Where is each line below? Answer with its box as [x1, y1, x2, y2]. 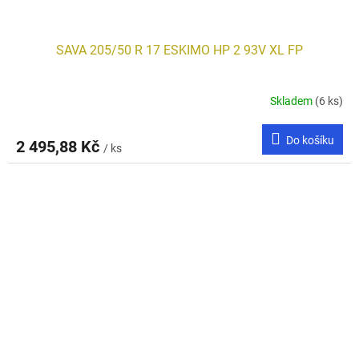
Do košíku [286, 134, 334, 147]
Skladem [270, 94, 315, 107]
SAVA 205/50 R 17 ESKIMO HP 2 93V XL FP [56, 42, 303, 58]
